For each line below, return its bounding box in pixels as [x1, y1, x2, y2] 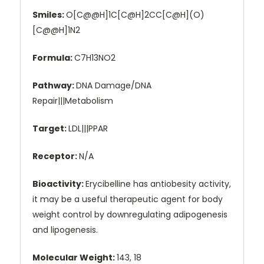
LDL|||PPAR [68, 123, 108, 135]
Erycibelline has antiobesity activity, [85, 178, 231, 190]
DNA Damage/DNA [76, 80, 151, 92]
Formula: [32, 52, 74, 64]
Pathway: [32, 80, 76, 92]
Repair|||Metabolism [32, 95, 113, 107]
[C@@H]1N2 [32, 24, 80, 37]
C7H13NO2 [74, 52, 115, 64]
